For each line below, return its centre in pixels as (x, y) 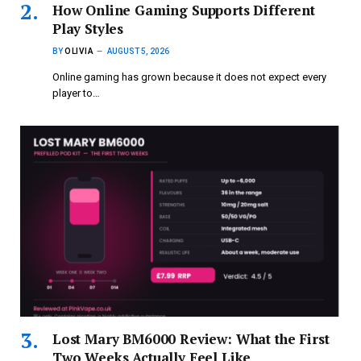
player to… (76, 93)
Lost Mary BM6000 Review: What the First (191, 338)
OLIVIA (79, 51)
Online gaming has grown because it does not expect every (189, 77)
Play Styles (88, 28)
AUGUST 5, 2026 (138, 51)
